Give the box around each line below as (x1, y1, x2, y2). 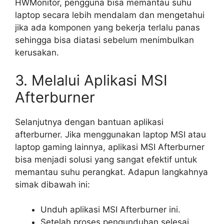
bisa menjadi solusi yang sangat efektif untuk (15, 154, 197, 164)
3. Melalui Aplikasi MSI (15, 71, 167, 89)
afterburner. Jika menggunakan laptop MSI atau (15, 129, 206, 139)
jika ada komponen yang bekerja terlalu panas (15, 22, 200, 33)
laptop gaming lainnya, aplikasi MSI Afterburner (15, 141, 204, 152)
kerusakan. (15, 47, 59, 58)
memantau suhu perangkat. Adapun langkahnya (15, 166, 208, 177)
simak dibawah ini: (15, 179, 90, 189)
